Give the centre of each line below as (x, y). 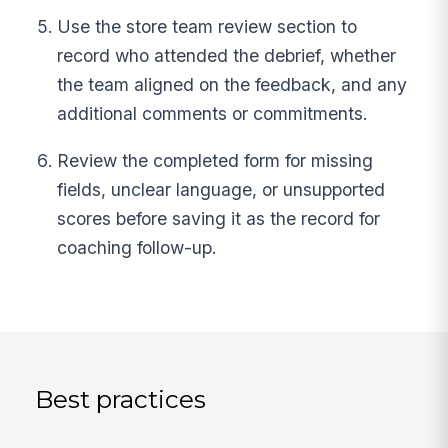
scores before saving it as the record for (219, 218)
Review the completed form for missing (215, 160)
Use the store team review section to (207, 27)
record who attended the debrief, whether (227, 56)
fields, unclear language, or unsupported (221, 189)
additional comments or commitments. (213, 114)
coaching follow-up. (137, 247)
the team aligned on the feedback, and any (232, 85)
